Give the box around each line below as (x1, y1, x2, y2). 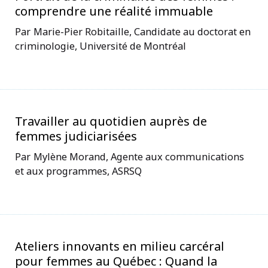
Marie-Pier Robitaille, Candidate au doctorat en (33, 24, 251, 38)
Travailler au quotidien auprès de (15, 112, 207, 129)
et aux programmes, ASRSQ (15, 163, 142, 178)
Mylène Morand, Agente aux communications (33, 149, 244, 163)
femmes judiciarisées (15, 127, 137, 144)
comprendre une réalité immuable (15, 2, 213, 19)
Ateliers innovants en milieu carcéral (15, 237, 224, 254)
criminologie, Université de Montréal (15, 38, 186, 53)
